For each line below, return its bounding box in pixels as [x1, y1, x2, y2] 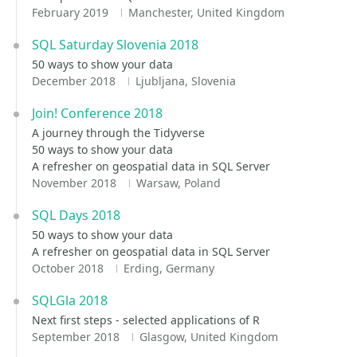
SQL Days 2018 [32, 206, 120, 224]
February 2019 [32, 5, 112, 20]
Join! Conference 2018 [32, 104, 163, 122]
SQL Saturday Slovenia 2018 [32, 36, 198, 53]
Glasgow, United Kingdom [139, 329, 278, 344]
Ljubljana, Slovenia [135, 73, 236, 88]
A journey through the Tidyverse [32, 125, 205, 140]
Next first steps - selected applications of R [32, 312, 260, 328]
